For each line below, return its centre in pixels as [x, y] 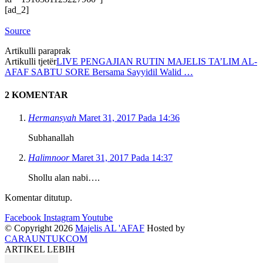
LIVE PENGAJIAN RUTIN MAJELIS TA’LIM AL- [157, 61]
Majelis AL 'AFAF [110, 228]
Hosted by [165, 228]
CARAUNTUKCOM [46, 239]
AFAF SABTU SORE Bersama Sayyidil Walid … [99, 72]
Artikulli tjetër [31, 61]
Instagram [62, 218]
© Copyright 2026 [40, 228]
